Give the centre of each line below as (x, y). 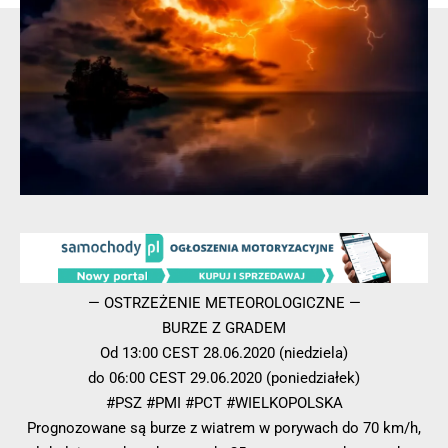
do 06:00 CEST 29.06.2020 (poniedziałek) (224, 378)
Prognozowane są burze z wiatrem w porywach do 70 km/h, (224, 428)
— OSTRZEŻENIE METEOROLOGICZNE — (224, 303)
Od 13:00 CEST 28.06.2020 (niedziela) (224, 353)
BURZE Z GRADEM (224, 328)
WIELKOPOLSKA (288, 403)
